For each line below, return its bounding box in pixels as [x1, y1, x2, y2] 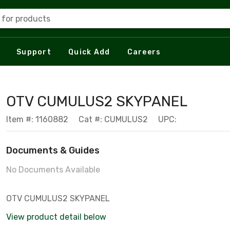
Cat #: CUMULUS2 [79, 114, 148, 124]
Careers [127, 47, 161, 56]
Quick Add [68, 47, 110, 56]
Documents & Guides [6, 145, 100, 156]
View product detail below [6, 212, 106, 222]
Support [16, 47, 51, 56]
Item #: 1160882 [6, 114, 68, 124]
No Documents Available [6, 165, 100, 175]
